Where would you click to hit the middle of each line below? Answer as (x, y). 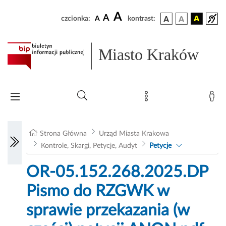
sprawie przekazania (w (108, 211)
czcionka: (76, 19)
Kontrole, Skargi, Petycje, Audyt (89, 146)
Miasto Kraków (149, 55)
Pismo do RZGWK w (98, 191)
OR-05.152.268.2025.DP (117, 172)
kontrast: (142, 19)
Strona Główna (64, 134)
